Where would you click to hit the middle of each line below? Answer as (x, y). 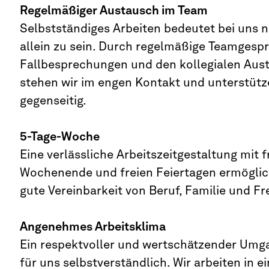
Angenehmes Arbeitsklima (92, 226)
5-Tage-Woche (59, 136)
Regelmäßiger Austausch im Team (113, 10)
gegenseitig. (53, 100)
